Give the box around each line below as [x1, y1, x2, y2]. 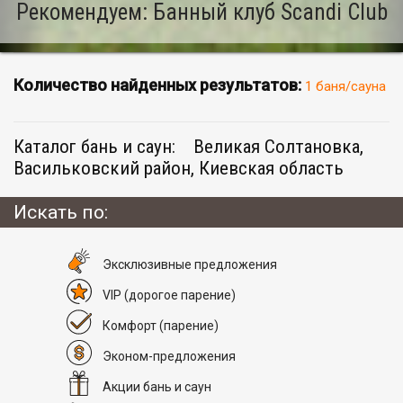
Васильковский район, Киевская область [13, 157, 344, 180]
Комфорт [103, 318, 159, 333]
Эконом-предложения [103, 348, 236, 363]
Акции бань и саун [103, 379, 211, 394]
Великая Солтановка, [193, 136, 363, 158]
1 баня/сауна [305, 78, 386, 95]
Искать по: [13, 201, 108, 223]
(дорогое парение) [124, 287, 236, 302]
